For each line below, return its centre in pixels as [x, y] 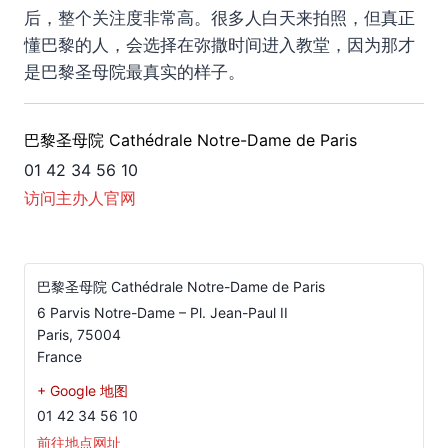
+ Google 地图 [82, 391]
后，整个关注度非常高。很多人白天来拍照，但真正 [219, 18]
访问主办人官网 [80, 197]
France [59, 357]
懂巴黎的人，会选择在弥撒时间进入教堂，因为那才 [219, 45]
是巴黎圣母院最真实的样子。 [134, 72]
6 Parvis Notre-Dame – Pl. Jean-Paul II [162, 313]
